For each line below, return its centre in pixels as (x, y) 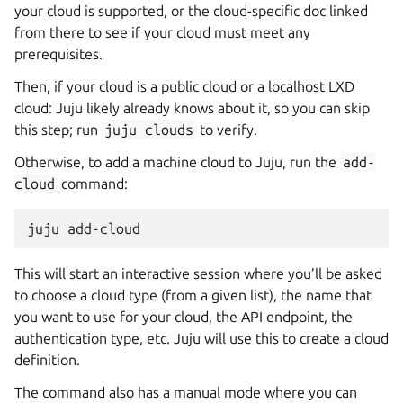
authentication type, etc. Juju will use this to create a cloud (201, 338)
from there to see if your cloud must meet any (162, 32)
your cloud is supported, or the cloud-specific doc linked (191, 11)
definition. (47, 360)
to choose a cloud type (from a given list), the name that (193, 295)
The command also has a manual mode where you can (186, 392)
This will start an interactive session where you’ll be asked (198, 273)
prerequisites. (58, 54)
